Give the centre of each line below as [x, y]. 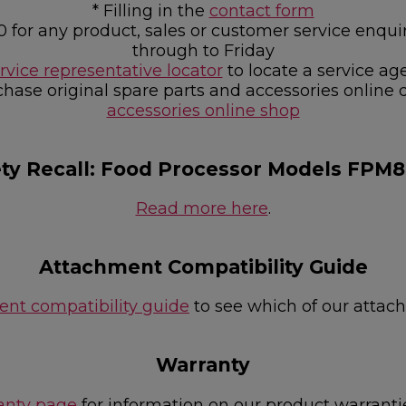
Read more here [202, 209]
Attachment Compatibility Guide [203, 267]
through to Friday [203, 51]
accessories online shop [203, 111]
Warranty [203, 365]
